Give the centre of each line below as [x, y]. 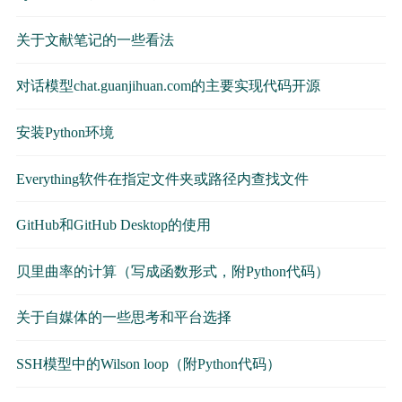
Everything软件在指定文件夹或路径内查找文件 [162, 179]
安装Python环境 [65, 133]
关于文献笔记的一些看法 [95, 39]
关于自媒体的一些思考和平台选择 [123, 318]
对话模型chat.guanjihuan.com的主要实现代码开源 [168, 86]
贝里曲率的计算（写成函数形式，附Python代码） [172, 271]
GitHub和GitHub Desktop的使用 [113, 225]
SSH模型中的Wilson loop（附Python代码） [148, 363]
